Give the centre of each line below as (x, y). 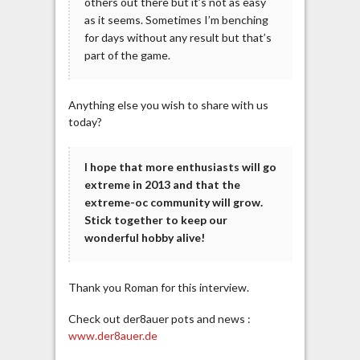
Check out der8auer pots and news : (159, 318)
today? (85, 122)
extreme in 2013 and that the (162, 185)
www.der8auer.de (112, 335)
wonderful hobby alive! (144, 238)
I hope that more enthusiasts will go (180, 167)
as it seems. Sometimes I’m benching (176, 20)
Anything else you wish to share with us (168, 105)
